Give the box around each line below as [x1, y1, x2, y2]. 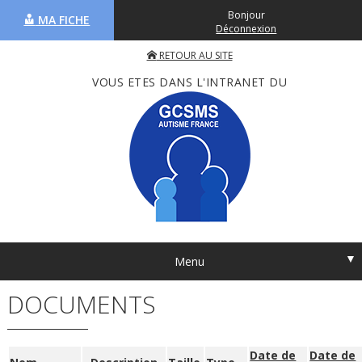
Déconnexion [216, 22, 277, 36]
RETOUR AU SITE [156, 48, 233, 62]
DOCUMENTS [7, 288, 157, 322]
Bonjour [227, 8, 265, 22]
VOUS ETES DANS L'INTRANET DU [92, 74, 287, 90]
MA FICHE [35, 12, 90, 27]
